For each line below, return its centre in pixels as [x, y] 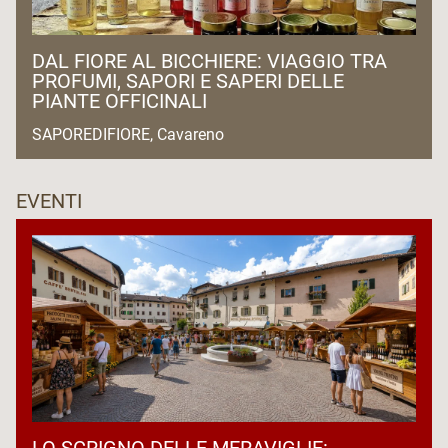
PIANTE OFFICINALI [119, 100]
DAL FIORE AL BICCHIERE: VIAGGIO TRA [209, 60]
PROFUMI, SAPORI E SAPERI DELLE [188, 80]
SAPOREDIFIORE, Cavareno [130, 134]
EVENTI [49, 200]
